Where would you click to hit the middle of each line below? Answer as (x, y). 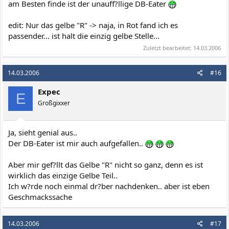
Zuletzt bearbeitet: (168, 48)
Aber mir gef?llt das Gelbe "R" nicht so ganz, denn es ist (106, 164)
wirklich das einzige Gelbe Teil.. (63, 175)
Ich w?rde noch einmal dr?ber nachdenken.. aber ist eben (109, 186)
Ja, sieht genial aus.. (43, 132)
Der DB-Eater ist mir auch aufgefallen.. (77, 143)
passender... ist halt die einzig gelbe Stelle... (84, 36)
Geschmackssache (40, 197)
